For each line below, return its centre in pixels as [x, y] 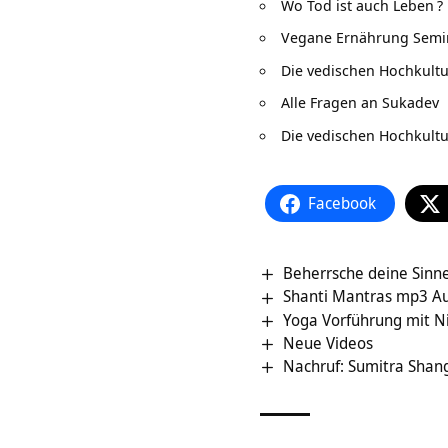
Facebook [342, 203]
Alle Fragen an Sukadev [360, 102]
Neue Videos [328, 342]
